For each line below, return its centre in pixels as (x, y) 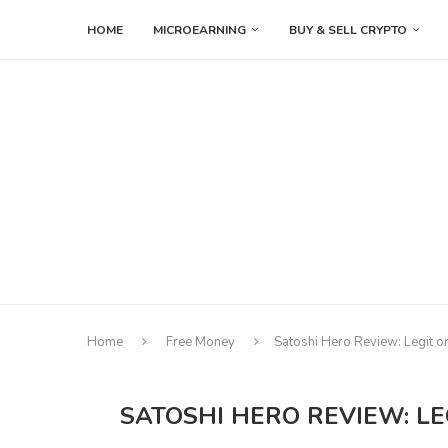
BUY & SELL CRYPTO (348, 30)
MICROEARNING (199, 30)
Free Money (200, 342)
